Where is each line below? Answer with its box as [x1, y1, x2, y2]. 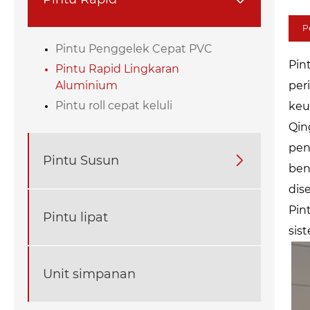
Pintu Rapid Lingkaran [55, 62, 179, 76]
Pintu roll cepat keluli [55, 99, 172, 113]
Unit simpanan [43, 266, 136, 282]
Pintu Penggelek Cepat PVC [55, 42, 212, 56]
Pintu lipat [43, 209, 108, 225]
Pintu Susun [43, 152, 119, 168]
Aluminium [55, 79, 118, 93]
